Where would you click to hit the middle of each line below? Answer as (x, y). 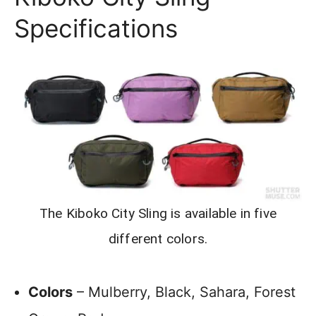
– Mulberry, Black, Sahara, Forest (184, 292)
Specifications (96, 29)
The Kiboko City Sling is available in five (158, 214)
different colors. (158, 239)
